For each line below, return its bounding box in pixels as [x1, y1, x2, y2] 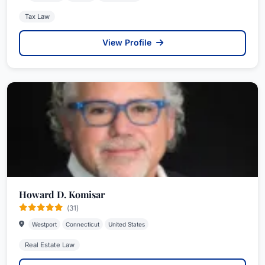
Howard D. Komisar [19, 188, 105, 201]
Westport [32, 220, 57, 228]
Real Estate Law [24, 240, 75, 249]
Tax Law [24, 12, 50, 21]
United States [108, 220, 145, 228]
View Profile [102, 37, 154, 47]
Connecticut [66, 220, 99, 228]
